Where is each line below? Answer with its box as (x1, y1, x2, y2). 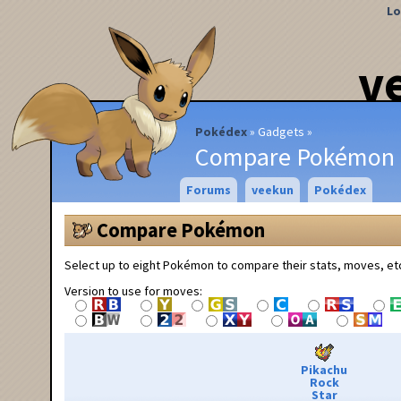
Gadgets (258, 123, 304, 140)
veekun (251, 182, 294, 198)
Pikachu (301, 361, 347, 378)
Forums (185, 182, 231, 198)
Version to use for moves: (64, 282, 202, 299)
